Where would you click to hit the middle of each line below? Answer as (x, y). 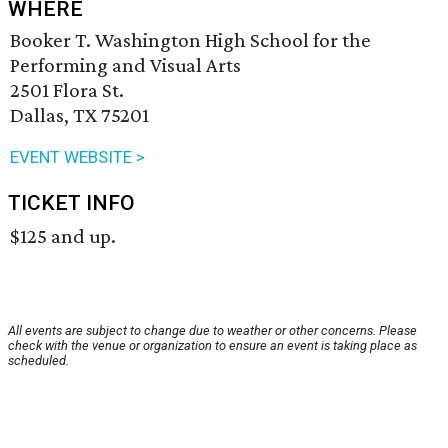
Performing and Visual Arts (125, 65)
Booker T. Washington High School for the (190, 40)
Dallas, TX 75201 (79, 115)
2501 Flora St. (67, 90)
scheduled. (38, 361)
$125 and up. (63, 236)
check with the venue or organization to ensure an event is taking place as (212, 346)
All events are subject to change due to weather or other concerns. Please (212, 331)
